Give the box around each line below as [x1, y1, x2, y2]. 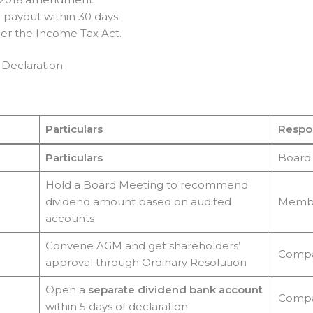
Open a [45, 282, 88, 296]
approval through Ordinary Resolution [45, 255, 247, 269]
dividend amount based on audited [45, 194, 231, 208]
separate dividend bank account [87, 282, 263, 296]
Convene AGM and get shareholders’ [45, 238, 240, 252]
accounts [45, 211, 94, 225]
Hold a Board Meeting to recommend [45, 177, 248, 191]
